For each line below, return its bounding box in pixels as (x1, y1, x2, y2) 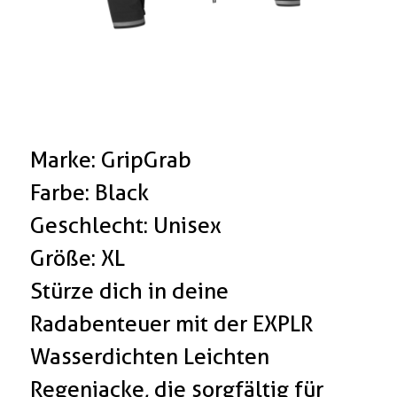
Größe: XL (30, 245, 126, 272)
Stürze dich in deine (30, 277, 230, 305)
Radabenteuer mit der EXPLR (30, 310, 314, 338)
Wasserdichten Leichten (30, 343, 270, 370)
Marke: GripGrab (30, 146, 192, 174)
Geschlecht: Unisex (30, 212, 222, 239)
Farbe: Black (30, 179, 150, 206)
